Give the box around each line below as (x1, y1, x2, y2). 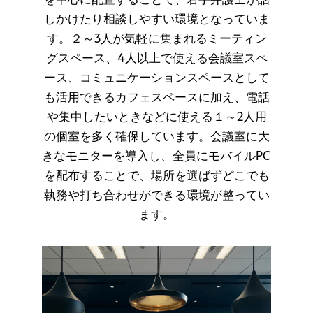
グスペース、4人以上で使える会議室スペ (45, 52, 268, 66)
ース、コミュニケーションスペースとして (43, 71, 270, 86)
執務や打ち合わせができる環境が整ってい (43, 189, 270, 203)
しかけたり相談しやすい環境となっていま (43, 13, 270, 27)
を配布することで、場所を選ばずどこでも (43, 169, 270, 184)
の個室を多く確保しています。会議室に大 (43, 130, 270, 145)
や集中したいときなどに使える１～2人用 (46, 110, 267, 125)
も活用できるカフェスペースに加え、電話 (43, 91, 270, 105)
